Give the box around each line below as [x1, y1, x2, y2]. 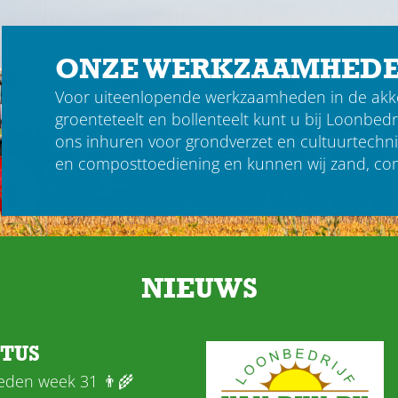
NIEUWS [140, 271, 258, 306]
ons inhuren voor [54, 130, 186, 152]
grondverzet [185, 130, 273, 152]
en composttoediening [54, 152, 219, 174]
